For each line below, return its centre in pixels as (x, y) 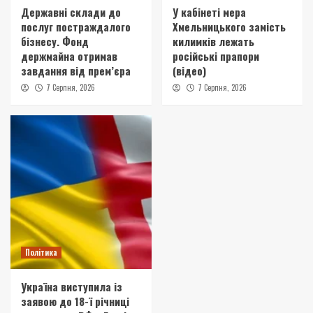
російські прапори (216, 56)
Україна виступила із (72, 286)
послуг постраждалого (76, 26)
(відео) (189, 70)
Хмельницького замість (229, 26)
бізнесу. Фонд (55, 41)
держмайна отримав (69, 56)
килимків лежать (213, 41)
